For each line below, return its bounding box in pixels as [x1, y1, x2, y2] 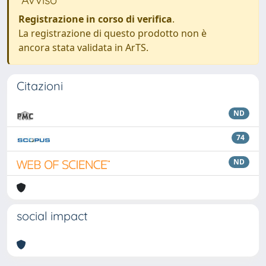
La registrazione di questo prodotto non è [18, 27, 207, 40]
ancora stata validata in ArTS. [18, 41, 148, 54]
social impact [17, 208, 88, 223]
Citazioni [17, 78, 63, 93]
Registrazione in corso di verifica [18, 12, 172, 26]
